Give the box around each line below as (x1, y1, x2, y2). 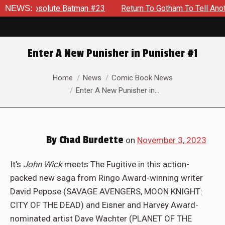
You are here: (10, 71, 59, 81)
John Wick (21, 159, 62, 169)
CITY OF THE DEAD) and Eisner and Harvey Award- (10, 200, 198, 210)
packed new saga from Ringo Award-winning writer (10, 173, 203, 183)
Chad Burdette (57, 134, 124, 146)
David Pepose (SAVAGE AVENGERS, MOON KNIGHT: (10, 186, 202, 196)
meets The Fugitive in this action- (62, 159, 189, 169)
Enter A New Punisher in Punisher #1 (27, 47, 198, 60)
